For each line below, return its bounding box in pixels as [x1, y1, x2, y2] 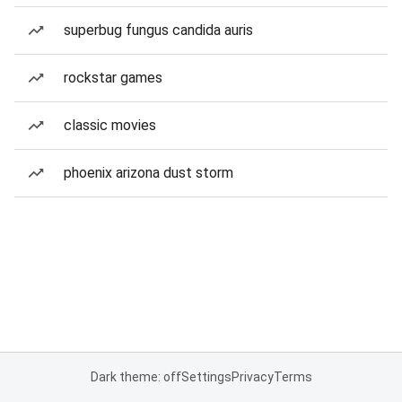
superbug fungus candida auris [64, 22, 253, 39]
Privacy [231, 370, 274, 384]
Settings [180, 370, 232, 384]
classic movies [64, 117, 156, 134]
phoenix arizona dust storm [64, 164, 233, 181]
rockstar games [64, 69, 162, 86]
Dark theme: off [90, 370, 181, 384]
